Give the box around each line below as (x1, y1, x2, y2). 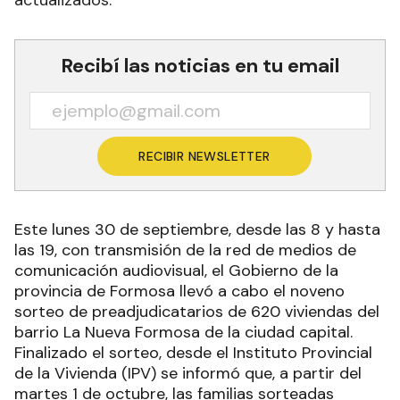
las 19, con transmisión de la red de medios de (14, 239, 356, 262)
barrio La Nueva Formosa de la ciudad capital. (14, 321, 353, 344)
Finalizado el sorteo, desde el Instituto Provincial (14, 342, 372, 364)
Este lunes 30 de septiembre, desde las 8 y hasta (14, 219, 380, 241)
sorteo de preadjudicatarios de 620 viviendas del (14, 301, 379, 323)
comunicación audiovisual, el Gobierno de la (14, 260, 338, 282)
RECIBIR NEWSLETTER (138, 148, 271, 165)
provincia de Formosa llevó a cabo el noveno (14, 280, 345, 303)
